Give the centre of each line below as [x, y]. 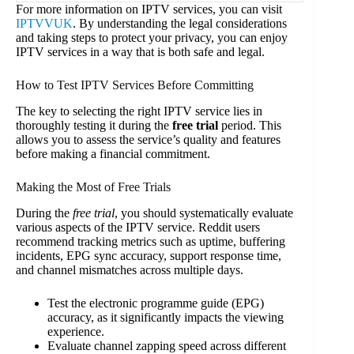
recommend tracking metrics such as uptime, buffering [151, 241]
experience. [76, 331]
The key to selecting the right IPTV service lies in [139, 111]
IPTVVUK [44, 24]
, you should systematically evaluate [204, 213]
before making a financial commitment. [113, 154]
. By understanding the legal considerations [180, 24]
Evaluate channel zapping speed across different [167, 345]
